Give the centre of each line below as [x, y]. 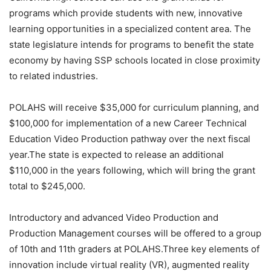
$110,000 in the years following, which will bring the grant [132, 170]
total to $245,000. [47, 186]
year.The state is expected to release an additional [116, 154]
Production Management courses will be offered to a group [135, 233]
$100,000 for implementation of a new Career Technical [128, 123]
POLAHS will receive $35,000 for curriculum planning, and [134, 107]
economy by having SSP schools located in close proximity [135, 60]
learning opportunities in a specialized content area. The [130, 28]
